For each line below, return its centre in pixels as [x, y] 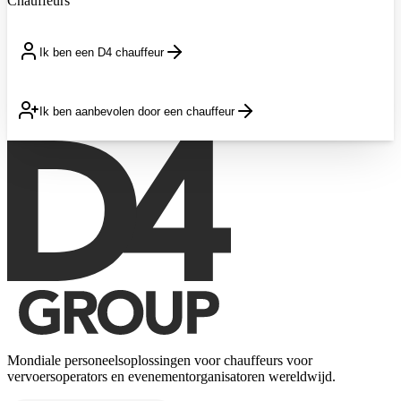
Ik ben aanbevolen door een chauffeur [137, 111]
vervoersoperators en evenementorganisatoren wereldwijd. [171, 376]
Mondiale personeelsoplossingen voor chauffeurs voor [160, 360]
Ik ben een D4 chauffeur [102, 52]
